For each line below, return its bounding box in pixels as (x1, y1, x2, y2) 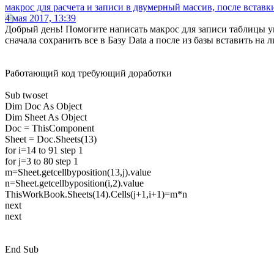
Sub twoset (5, 90, 48, 101)
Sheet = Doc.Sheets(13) (5, 134, 97, 145)
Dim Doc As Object (5, 101, 82, 112)
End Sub (5, 244, 39, 255)
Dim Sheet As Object (5, 112, 87, 123)
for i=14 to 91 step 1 (5, 145, 83, 156)
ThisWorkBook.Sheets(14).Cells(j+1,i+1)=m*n (5, 189, 194, 200)
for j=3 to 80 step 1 (5, 156, 78, 167)
